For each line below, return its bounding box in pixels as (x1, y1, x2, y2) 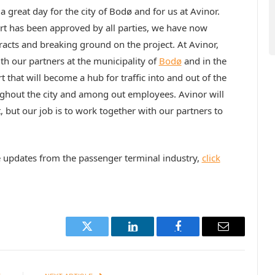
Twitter (86, 230, 118, 241)
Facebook (177, 230, 220, 241)
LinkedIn (131, 230, 172, 241)
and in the (181, 55, 227, 68)
